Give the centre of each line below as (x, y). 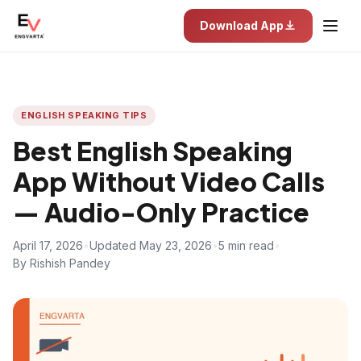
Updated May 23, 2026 (151, 245)
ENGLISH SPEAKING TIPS (84, 115)
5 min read (246, 245)
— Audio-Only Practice (161, 212)
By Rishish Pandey (62, 263)
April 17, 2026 (48, 245)
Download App (242, 25)
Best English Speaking (153, 151)
